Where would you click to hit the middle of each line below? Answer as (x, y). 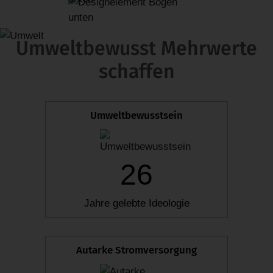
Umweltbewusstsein (136, 116)
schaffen (136, 72)
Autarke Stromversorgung (136, 250)
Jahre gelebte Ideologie (136, 204)
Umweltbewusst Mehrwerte (136, 48)
